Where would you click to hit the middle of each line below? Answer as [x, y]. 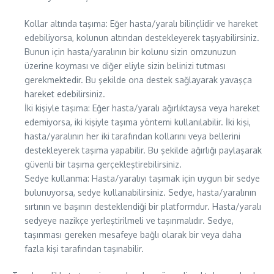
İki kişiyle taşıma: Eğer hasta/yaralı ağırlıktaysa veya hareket [142, 108]
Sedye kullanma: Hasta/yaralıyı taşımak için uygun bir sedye [142, 178]
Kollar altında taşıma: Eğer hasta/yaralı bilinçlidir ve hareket [141, 24]
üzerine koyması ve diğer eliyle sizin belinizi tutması [125, 66]
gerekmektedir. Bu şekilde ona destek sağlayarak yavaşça [138, 80]
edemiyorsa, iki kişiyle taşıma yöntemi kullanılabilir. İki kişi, [138, 122]
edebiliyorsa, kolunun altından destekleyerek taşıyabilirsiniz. [142, 38]
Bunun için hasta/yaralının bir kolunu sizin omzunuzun [130, 52]
